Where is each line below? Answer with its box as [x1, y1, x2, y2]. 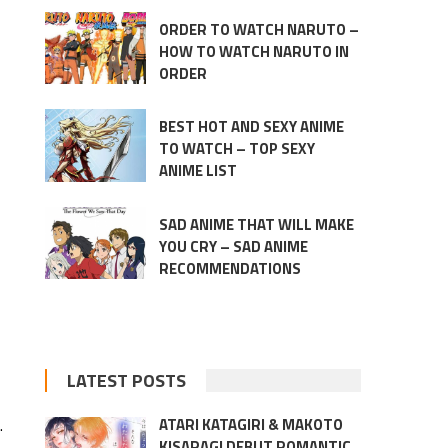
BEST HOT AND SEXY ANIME [158, 115, 344, 139]
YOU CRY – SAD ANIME [158, 234, 308, 258]
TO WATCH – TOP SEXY [158, 137, 315, 161]
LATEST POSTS [67, 366, 187, 394]
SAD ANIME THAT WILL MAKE [158, 212, 354, 236]
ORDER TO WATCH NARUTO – [158, 18, 359, 42]
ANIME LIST [158, 159, 237, 183]
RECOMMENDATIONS [158, 256, 301, 280]
